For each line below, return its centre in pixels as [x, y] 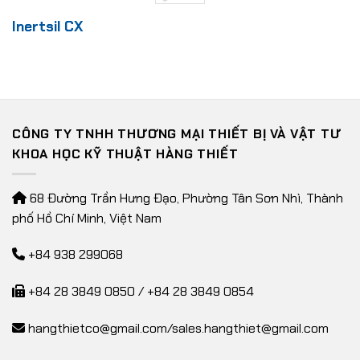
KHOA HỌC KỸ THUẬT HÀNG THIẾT [125, 154]
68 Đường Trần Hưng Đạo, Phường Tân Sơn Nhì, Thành [185, 198]
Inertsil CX [47, 27]
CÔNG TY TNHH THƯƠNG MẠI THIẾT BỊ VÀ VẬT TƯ [177, 134]
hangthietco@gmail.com [98, 328]
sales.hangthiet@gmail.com [250, 328]
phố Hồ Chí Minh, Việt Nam [87, 218]
